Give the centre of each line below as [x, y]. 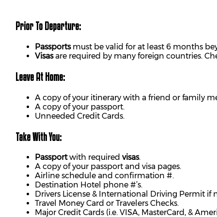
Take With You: [39, 137]
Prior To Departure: [48, 26]
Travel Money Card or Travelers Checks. [107, 203]
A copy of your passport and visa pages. [108, 167]
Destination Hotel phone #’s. [89, 185]
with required [95, 157]
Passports [53, 47]
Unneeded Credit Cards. [80, 116]
